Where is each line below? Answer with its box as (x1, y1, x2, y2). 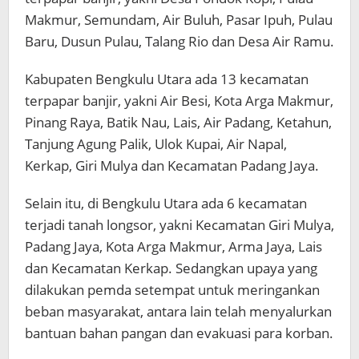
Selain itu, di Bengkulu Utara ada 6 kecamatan (25, 193, 307, 212)
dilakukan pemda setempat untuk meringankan (25, 280, 320, 299)
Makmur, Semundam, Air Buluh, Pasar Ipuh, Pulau (25, 10, 333, 29)
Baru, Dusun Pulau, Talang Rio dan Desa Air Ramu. (25, 31, 334, 50)
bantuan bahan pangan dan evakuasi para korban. (25, 323, 333, 342)
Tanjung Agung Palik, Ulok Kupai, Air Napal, (25, 134, 287, 153)
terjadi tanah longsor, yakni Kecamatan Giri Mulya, (25, 215, 334, 234)
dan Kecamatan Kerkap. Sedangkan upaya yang (25, 258, 317, 277)
